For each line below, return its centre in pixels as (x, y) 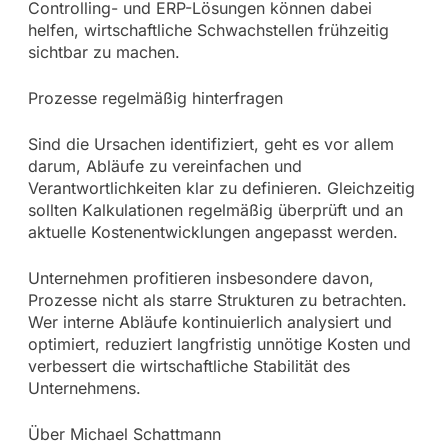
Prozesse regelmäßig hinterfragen (155, 97)
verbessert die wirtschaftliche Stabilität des (188, 365)
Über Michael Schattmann (124, 433)
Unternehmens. (84, 387)
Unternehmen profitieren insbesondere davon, (200, 277)
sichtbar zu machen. (103, 51)
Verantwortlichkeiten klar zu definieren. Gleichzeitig (221, 187)
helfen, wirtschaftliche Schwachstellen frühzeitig (208, 29)
